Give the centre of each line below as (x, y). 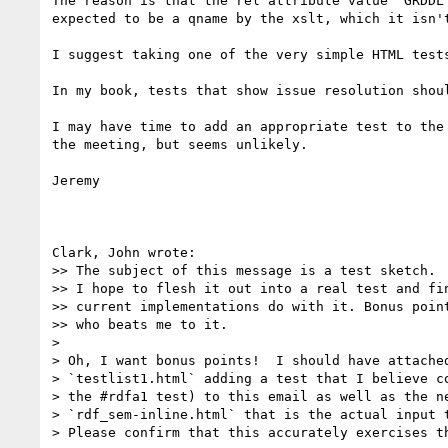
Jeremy (76, 180)
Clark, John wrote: (124, 252)
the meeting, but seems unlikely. (180, 144)
